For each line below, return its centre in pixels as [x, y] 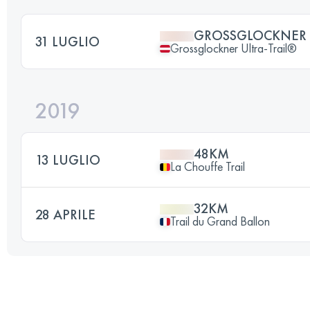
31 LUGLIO [67, 42]
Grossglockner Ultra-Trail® [234, 48]
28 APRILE [65, 215]
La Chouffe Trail [208, 166]
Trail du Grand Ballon [220, 221]
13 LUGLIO [68, 160]
